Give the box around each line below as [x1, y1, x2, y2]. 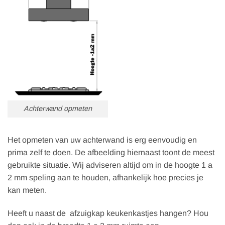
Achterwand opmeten [24, 104, 92, 113]
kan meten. [8, 186, 47, 195]
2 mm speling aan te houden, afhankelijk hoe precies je [8, 173, 203, 182]
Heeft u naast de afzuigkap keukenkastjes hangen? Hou [8, 208, 208, 217]
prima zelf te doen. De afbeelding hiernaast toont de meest [8, 148, 214, 157]
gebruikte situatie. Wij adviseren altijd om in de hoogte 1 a [8, 161, 212, 170]
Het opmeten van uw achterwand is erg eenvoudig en [8, 136, 197, 145]
